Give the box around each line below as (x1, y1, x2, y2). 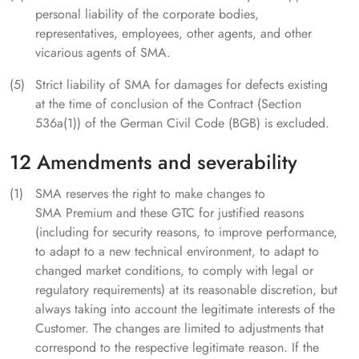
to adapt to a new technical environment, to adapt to (35, 242, 319, 261)
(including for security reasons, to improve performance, (35, 223, 337, 242)
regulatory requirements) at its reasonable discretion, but (35, 280, 337, 300)
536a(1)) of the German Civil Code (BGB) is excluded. (35, 114, 329, 133)
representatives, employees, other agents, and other (35, 24, 312, 43)
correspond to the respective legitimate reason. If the (35, 338, 319, 357)
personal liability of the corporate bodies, (35, 5, 259, 24)
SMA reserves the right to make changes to (35, 184, 265, 204)
